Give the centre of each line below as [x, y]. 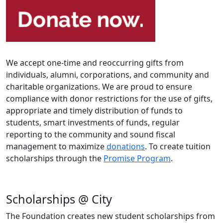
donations [126, 146]
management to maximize [55, 146]
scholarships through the [54, 158]
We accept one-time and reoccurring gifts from [95, 63]
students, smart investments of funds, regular [93, 122]
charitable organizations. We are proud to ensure [99, 87]
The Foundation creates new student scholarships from [111, 216]
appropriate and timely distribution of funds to [94, 111]
